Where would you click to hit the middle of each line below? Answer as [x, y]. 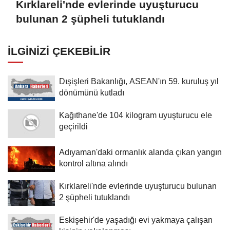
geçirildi [73, 126]
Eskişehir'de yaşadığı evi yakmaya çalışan [136, 219]
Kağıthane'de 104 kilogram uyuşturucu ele [136, 115]
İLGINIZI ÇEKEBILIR [59, 51]
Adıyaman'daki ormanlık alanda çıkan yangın [140, 152]
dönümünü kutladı [92, 92]
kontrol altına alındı [93, 163]
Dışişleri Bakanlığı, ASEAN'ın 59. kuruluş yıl [139, 81]
